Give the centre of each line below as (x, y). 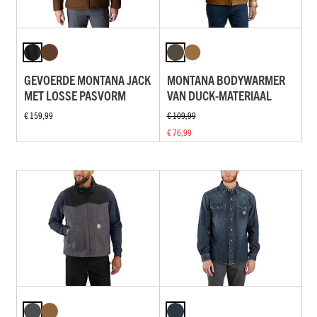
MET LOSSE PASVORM (75, 96)
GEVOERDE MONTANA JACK (87, 80)
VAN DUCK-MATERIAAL (219, 96)
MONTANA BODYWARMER (226, 80)
